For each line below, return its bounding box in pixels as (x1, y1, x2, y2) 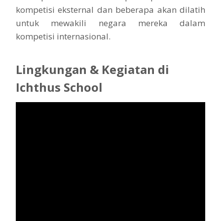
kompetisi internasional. (16, 30, 110, 42)
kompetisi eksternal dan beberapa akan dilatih (16, 3, 205, 15)
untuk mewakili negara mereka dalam (16, 17, 205, 29)
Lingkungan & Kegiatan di (16, 61, 169, 77)
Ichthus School (16, 78, 103, 95)
